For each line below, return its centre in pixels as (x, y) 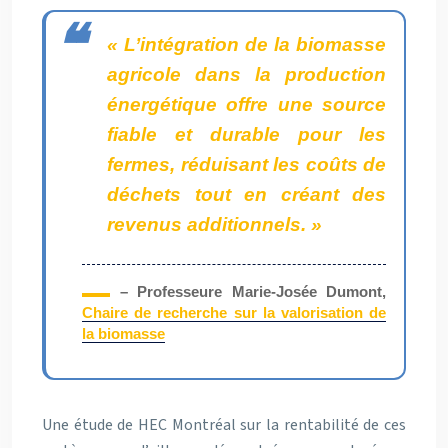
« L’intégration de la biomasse (246, 45)
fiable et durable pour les (246, 135)
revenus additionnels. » (214, 225)
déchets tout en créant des (246, 195)
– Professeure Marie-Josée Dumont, (253, 292)
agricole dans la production (246, 75)
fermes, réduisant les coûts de (246, 165)
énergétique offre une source (246, 105)
